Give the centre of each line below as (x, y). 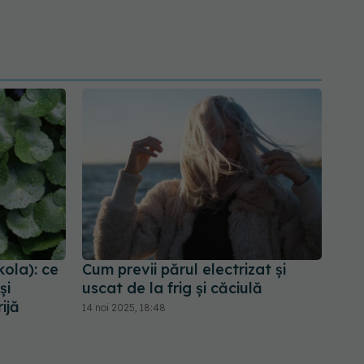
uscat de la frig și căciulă (172, 288)
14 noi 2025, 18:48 (124, 308)
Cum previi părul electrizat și (184, 270)
